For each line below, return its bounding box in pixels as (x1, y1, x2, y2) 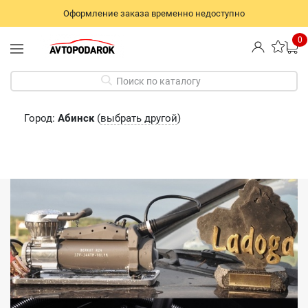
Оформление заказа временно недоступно (63, 8, 245, 19)
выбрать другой (100, 111, 177, 124)
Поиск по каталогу (115, 75, 201, 87)
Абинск (58, 111, 94, 124)
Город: (24, 111, 58, 124)
